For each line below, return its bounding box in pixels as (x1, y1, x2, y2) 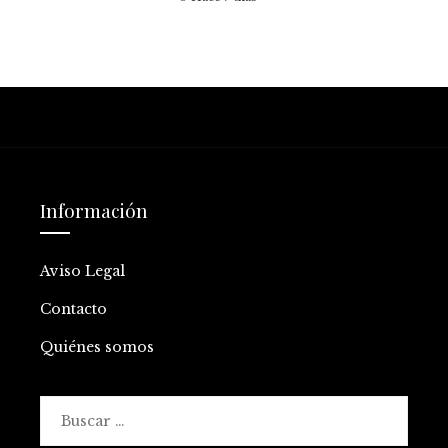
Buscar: (40, 398, 94, 417)
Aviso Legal (40, 261, 125, 280)
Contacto (40, 299, 107, 318)
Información (40, 196, 148, 223)
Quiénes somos (40, 337, 154, 356)
